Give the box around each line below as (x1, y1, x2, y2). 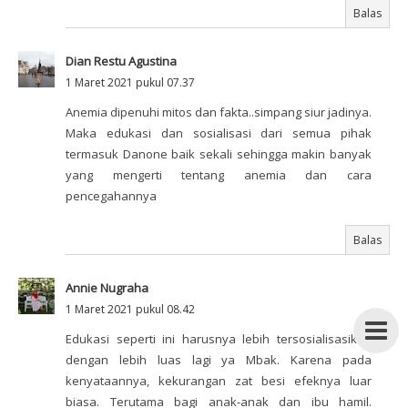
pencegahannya (66, 188, 157, 205)
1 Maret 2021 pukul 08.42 (66, 301, 195, 318)
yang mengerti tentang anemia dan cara (66, 167, 372, 184)
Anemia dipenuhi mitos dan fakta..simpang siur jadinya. (66, 104, 372, 121)
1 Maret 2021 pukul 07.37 (66, 75, 195, 91)
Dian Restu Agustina (66, 53, 177, 70)
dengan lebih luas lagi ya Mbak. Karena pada (66, 352, 372, 369)
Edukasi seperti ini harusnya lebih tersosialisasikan (66, 331, 372, 348)
